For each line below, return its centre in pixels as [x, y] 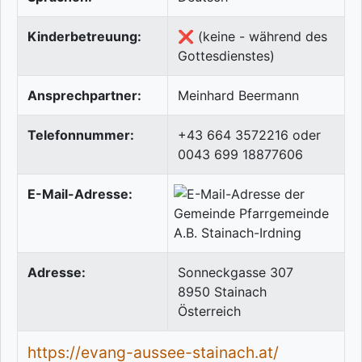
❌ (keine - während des [253, 37]
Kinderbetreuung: [84, 37]
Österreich [209, 311]
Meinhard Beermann [238, 96]
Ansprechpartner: [84, 96]
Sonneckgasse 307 [236, 273]
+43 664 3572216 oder [249, 135]
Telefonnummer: [81, 135]
